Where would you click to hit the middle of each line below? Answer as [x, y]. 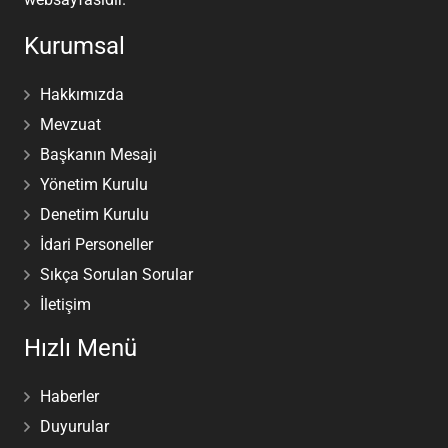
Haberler [69, 396]
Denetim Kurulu [94, 214]
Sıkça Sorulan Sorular [116, 274]
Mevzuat [70, 124]
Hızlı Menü [80, 347]
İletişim [65, 304]
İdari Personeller [96, 244]
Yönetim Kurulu [94, 184]
